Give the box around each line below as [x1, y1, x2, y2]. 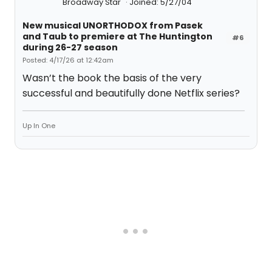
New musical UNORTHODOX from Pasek [22, 19, 203, 32]
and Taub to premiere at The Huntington [22, 30, 212, 42]
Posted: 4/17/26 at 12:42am [22, 55, 114, 65]
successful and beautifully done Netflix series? [22, 86, 240, 100]
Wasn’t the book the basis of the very [22, 71, 202, 85]
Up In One [22, 121, 55, 131]
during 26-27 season [22, 41, 118, 53]
